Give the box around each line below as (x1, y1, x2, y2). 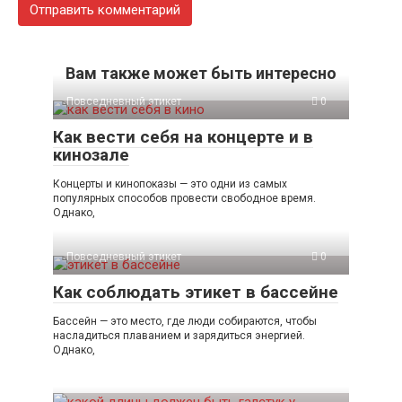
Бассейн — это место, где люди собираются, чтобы (53, 314, 317, 328)
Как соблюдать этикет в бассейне (53, 281, 338, 302)
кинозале (53, 144, 129, 165)
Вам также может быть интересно (66, 63, 336, 83)
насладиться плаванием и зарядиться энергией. (53, 328, 305, 342)
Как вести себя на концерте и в (53, 126, 313, 147)
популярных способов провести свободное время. (53, 191, 316, 205)
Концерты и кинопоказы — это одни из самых (53, 177, 287, 190)
